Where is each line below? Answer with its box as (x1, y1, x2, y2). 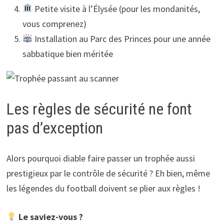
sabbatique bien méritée (22, 47, 113, 59)
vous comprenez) (22, 17, 86, 29)
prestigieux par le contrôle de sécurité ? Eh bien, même (6, 167, 210, 179)
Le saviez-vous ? (18, 210, 83, 222)
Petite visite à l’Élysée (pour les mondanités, (32, 2, 200, 14)
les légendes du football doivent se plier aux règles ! (6, 182, 200, 194)
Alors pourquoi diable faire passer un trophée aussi (6, 152, 195, 164)
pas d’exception (6, 118, 103, 138)
